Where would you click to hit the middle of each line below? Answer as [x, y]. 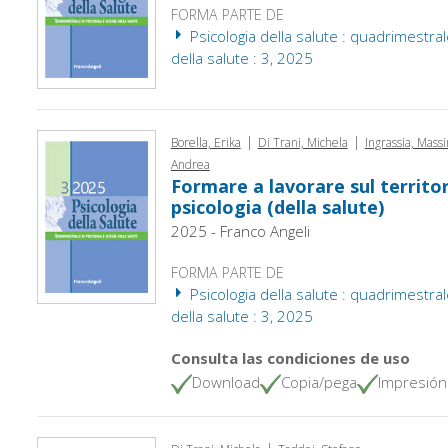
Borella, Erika [205, 142]
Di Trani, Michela [302, 142]
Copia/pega [318, 381]
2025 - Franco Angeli [240, 230]
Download [225, 381]
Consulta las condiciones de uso [290, 357]
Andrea [190, 164]
